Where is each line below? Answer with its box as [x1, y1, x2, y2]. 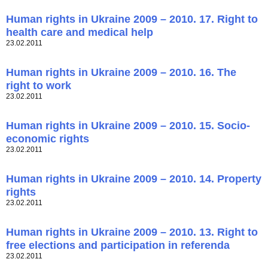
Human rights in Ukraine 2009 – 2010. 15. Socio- [6, 120, 250, 132]
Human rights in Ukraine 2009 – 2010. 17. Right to [6, 13, 258, 26]
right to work [6, 80, 71, 92]
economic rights [6, 133, 89, 145]
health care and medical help [6, 26, 153, 39]
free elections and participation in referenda [6, 239, 230, 252]
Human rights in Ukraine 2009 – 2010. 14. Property [6, 173, 261, 185]
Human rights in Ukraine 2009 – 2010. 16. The [6, 66, 236, 79]
